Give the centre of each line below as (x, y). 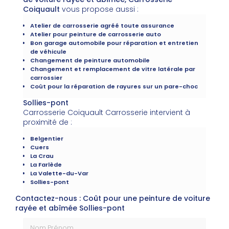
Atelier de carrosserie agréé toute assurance (102, 26)
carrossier (46, 78)
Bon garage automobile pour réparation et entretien (114, 43)
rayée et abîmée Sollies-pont (70, 208)
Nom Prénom (47, 222)
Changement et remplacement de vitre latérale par (113, 69)
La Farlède (46, 165)
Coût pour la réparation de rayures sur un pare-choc (114, 87)
